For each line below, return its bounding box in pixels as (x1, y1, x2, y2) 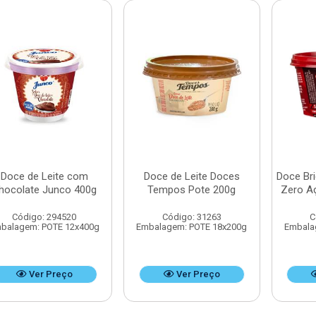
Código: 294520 (12, 212, 77, 222)
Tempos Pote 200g (147, 183, 236, 196)
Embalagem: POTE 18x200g (136, 221, 248, 232)
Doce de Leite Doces (143, 170, 240, 183)
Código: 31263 (162, 212, 221, 222)
